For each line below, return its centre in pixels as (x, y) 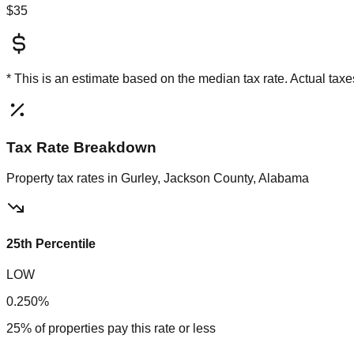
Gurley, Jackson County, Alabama (215, 178)
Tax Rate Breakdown (81, 147)
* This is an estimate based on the (102, 79)
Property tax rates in (64, 178)
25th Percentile (51, 243)
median (219, 79)
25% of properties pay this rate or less (111, 329)
